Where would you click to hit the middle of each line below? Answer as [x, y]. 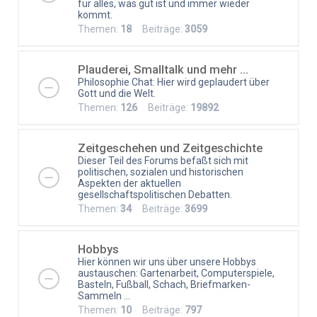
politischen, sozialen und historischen [161, 172]
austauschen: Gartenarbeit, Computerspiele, [176, 273]
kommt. [95, 15]
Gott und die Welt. [117, 93]
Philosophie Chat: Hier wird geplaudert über [174, 82]
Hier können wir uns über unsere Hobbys [167, 261]
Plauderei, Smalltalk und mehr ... [163, 69]
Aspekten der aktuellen [129, 183]
